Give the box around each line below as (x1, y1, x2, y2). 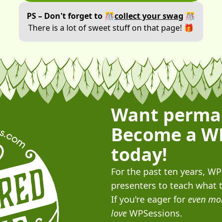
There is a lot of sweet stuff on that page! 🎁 (28, 22, 194, 33)
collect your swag (114, 10, 183, 21)
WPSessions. (127, 207, 182, 219)
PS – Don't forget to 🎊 (27, 10, 114, 21)
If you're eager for (111, 193, 188, 205)
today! (111, 142, 167, 166)
